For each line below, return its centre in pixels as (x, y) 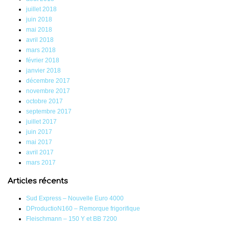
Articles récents (38, 181)
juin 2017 (39, 132)
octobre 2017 (44, 101)
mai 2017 (39, 142)
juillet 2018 (41, 9)
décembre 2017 (48, 81)
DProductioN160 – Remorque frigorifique (83, 209)
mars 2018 (41, 50)
